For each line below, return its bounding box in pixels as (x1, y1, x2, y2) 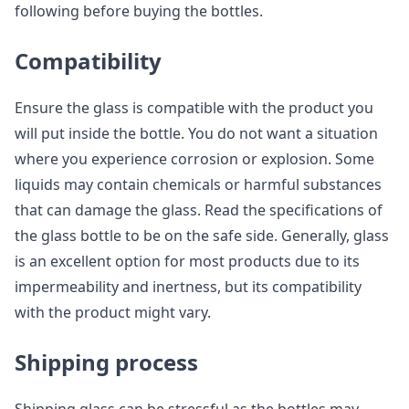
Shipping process (15, 347, 198, 377)
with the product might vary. (15, 302, 211, 322)
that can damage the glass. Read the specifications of (15, 200, 383, 220)
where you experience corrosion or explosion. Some (15, 149, 374, 169)
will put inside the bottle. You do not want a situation (15, 123, 378, 143)
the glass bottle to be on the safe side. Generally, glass (15, 225, 389, 246)
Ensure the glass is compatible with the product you (15, 98, 373, 118)
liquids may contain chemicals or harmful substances (15, 174, 382, 194)
